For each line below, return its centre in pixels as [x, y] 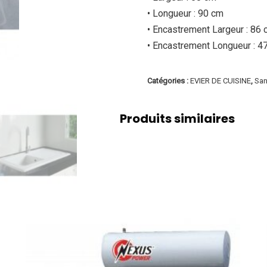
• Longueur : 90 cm [186, 13]
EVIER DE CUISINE [221, 81]
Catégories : [169, 81]
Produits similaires [177, 119]
